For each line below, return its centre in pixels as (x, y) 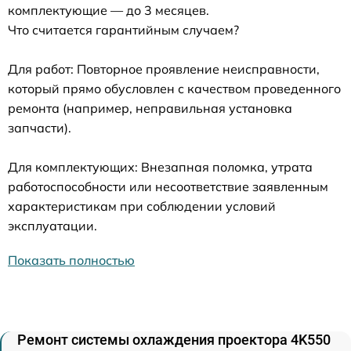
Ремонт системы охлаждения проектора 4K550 (174, 339)
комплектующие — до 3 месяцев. (109, 10)
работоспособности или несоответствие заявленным (168, 186)
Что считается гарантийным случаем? (123, 29)
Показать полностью (71, 260)
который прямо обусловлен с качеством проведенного (174, 88)
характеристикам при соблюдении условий (142, 206)
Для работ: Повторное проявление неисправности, (164, 69)
